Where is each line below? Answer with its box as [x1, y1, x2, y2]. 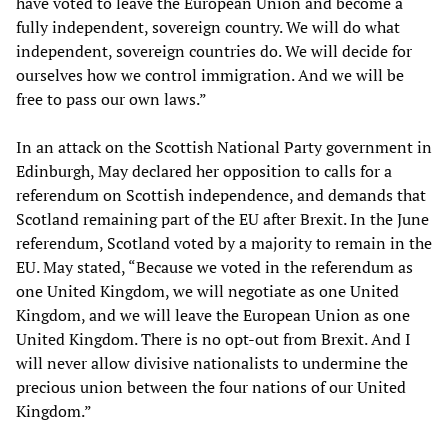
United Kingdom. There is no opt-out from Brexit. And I [16, 327, 411, 350]
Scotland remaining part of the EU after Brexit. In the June [16, 207, 429, 230]
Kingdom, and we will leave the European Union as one [16, 303, 410, 326]
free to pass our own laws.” [16, 87, 207, 110]
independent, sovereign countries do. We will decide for [16, 39, 412, 62]
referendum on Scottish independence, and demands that [16, 183, 426, 206]
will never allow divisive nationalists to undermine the [16, 351, 408, 374]
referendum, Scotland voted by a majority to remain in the [16, 231, 432, 254]
